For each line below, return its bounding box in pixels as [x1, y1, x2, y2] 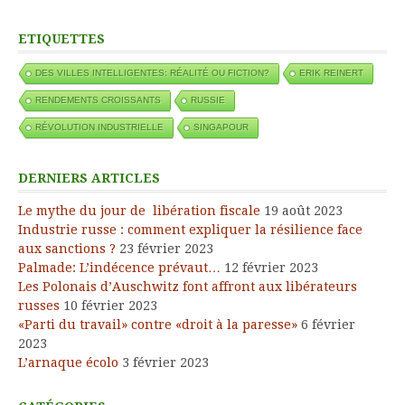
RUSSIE [191, 94, 225, 105]
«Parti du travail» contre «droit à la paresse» [18, 316, 297, 332]
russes [18, 297, 60, 313]
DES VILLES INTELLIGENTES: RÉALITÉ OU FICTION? [35, 67, 269, 78]
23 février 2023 [119, 240, 213, 256]
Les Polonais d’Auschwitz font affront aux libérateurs [18, 278, 357, 294]
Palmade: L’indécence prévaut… [18, 259, 221, 275]
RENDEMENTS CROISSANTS [35, 94, 161, 105]
